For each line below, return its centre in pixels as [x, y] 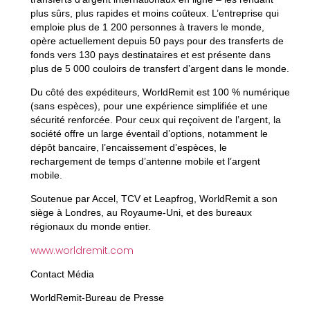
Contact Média [62, 274]
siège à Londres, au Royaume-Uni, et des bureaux [141, 213]
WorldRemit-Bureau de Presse [98, 298]
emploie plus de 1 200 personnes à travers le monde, [147, 27]
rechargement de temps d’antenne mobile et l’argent [145, 161]
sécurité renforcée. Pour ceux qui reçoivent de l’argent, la [155, 119]
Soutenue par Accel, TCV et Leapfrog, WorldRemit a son [154, 199]
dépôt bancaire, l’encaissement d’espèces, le [128, 147]
